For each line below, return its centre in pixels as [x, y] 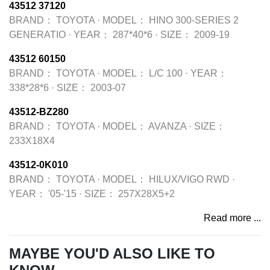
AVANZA [167, 126]
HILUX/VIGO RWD [189, 179]
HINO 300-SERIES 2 [194, 20]
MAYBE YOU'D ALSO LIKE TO [112, 253]
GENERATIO [37, 35]
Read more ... [232, 218]
